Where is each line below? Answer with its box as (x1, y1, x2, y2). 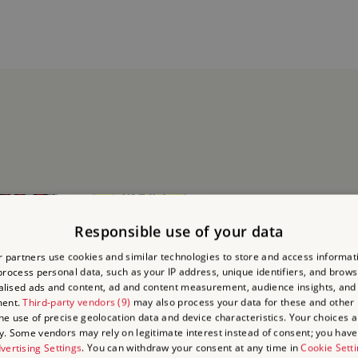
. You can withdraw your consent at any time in (82, 340, 301, 355)
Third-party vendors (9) (22, 295, 131, 309)
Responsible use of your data (74, 221, 284, 241)
